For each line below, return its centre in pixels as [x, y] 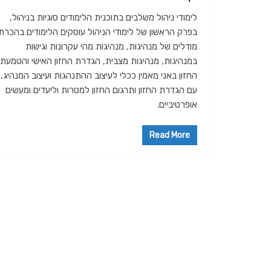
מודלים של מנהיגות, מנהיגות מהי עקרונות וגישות [111, 46]
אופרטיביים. [176, 104]
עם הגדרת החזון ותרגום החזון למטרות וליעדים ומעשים [101, 90]
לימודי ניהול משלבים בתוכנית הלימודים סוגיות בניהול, [103, 17]
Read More [170, 135]
